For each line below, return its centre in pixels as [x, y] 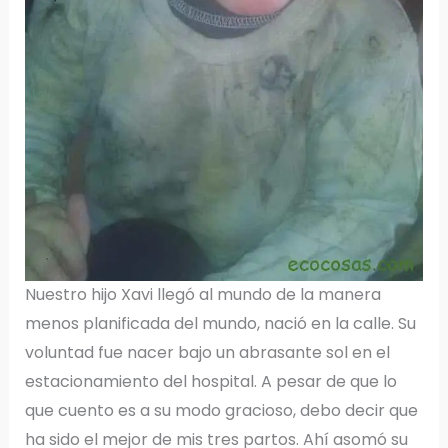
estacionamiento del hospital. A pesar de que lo [210, 382]
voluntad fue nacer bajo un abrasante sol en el [207, 353]
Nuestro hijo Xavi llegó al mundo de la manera [202, 295]
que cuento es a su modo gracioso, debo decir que [221, 411]
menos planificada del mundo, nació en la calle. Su [220, 324]
